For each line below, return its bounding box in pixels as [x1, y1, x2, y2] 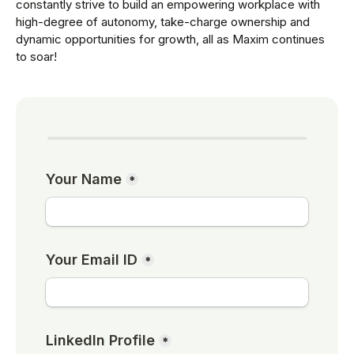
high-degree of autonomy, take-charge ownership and [16, 14, 310, 29]
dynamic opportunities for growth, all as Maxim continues [16, 32, 325, 47]
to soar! [16, 49, 57, 64]
